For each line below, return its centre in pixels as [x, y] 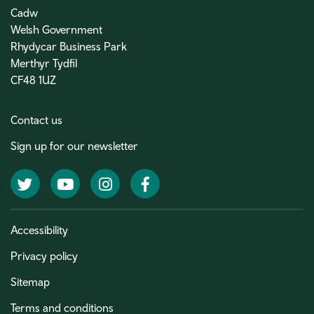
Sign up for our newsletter [74, 146]
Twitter [51, 183]
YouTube [96, 183]
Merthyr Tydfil [44, 63]
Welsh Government [56, 30]
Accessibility [39, 230]
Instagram [138, 183]
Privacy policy [44, 256]
